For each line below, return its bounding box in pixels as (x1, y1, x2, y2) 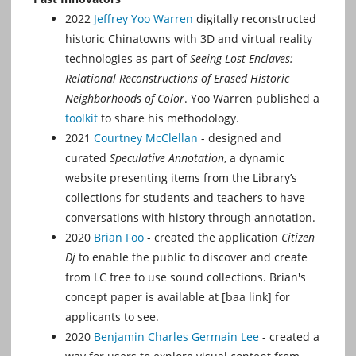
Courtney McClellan (94, 130, 198, 145)
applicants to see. (65, 308, 159, 324)
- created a (259, 328, 319, 344)
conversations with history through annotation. (65, 209, 315, 225)
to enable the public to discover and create (75, 249, 308, 265)
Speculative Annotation (110, 149, 224, 165)
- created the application (144, 229, 281, 245)
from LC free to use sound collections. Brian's (65, 269, 306, 284)
